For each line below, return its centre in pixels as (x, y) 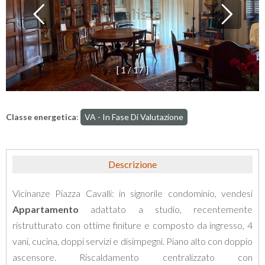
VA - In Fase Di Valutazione (134, 117)
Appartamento (46, 209)
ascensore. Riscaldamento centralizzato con (132, 257)
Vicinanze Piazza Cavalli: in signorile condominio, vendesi (132, 193)
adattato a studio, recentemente (166, 209)
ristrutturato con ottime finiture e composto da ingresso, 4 (132, 225)
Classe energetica (41, 117)
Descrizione (132, 164)
